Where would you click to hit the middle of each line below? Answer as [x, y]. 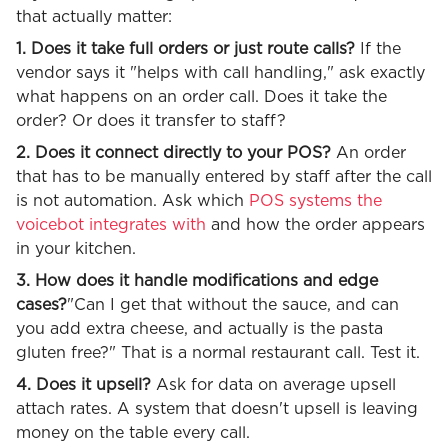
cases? [41, 304]
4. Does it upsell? [86, 384]
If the [380, 48]
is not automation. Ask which [130, 200]
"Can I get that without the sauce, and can [233, 304]
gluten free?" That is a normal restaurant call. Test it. [218, 352]
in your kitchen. [76, 248]
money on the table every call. [133, 432]
